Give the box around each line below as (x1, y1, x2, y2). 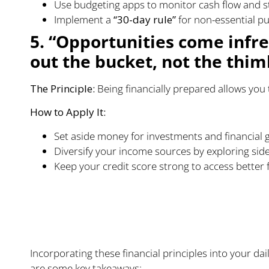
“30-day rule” (113, 13, 176, 27)
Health (30, 204, 106, 238)
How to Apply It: (30, 105, 106, 119)
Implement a (54, 13, 113, 27)
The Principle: (30, 82, 95, 96)
